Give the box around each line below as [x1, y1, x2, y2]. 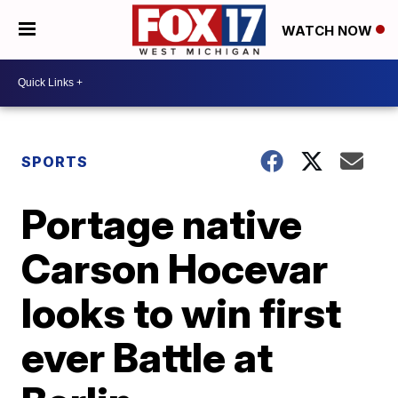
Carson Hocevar [21, 243, 329, 293]
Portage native [21, 198, 303, 249]
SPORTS [21, 152, 89, 171]
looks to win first [21, 287, 342, 338]
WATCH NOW [282, 21, 376, 39]
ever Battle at [21, 331, 274, 382]
